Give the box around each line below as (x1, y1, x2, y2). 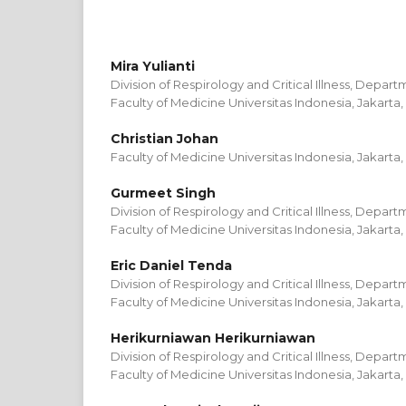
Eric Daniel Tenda (111, 257, 232, 274)
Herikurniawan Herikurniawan (111, 330, 315, 346)
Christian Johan (111, 130, 218, 147)
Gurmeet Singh (111, 185, 216, 201)
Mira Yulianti (111, 58, 195, 74)
